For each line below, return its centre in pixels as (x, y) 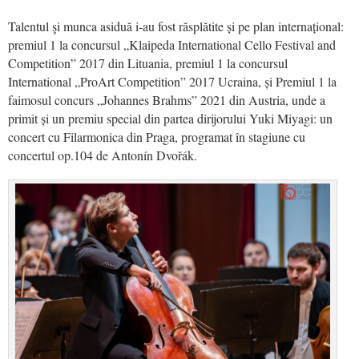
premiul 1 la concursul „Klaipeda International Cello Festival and (172, 44)
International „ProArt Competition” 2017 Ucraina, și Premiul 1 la (172, 81)
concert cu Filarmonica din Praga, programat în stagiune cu (157, 136)
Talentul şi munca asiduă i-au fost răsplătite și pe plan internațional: (176, 26)
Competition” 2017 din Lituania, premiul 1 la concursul (148, 63)
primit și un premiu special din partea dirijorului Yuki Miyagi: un (170, 118)
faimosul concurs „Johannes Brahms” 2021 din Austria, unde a (167, 99)
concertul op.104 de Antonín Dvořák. (103, 155)
